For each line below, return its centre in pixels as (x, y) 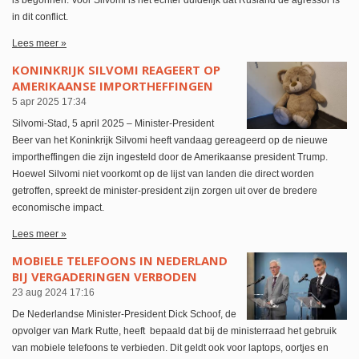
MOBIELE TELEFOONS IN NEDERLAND (120, 261)
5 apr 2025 (36, 102)
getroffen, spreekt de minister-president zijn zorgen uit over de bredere (165, 191)
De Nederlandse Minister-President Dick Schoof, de (124, 315)
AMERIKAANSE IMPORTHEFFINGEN (113, 86)
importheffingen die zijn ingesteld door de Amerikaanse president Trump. (170, 157)
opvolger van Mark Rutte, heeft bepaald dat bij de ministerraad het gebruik (174, 331)
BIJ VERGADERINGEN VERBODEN (105, 277)
